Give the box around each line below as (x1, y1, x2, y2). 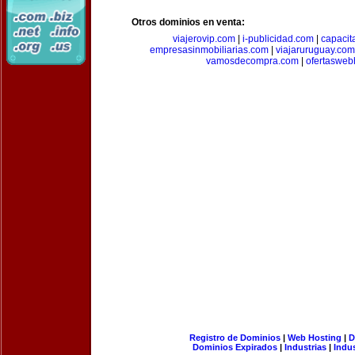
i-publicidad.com (242, 33, 314, 44)
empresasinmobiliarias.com (150, 44, 269, 55)
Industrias (284, 342, 326, 352)
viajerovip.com (173, 33, 235, 44)
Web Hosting (287, 333, 342, 342)
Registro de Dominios (189, 333, 281, 342)
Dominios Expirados (193, 342, 277, 352)
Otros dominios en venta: (132, 17, 245, 28)
